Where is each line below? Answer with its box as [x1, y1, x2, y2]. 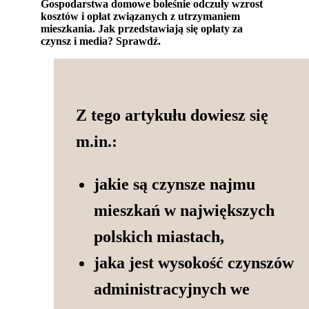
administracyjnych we [93, 279, 250, 299]
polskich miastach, [93, 227, 224, 246]
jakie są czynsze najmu [93, 175, 255, 194]
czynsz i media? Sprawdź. [41, 35, 161, 48]
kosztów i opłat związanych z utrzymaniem [41, 10, 241, 23]
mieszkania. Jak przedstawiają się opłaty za [41, 23, 243, 35]
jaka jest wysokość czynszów [93, 253, 294, 272]
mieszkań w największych [93, 201, 275, 220]
